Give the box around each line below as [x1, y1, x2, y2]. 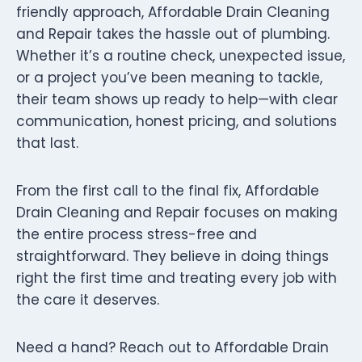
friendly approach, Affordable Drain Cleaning [16, 2, 330, 22]
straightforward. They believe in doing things [16, 246, 329, 266]
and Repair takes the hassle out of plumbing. [16, 23, 330, 44]
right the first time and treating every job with [16, 267, 337, 288]
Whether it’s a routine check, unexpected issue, [16, 45, 345, 65]
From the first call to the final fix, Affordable [16, 180, 319, 200]
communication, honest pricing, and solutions [16, 111, 337, 131]
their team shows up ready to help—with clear [16, 89, 338, 109]
